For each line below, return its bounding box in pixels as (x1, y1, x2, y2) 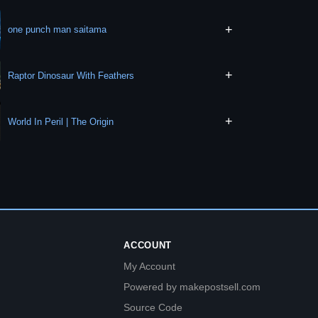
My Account (124, 261, 176, 272)
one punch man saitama (8, 24, 107, 35)
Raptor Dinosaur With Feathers (8, 70, 135, 81)
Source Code (124, 302, 183, 313)
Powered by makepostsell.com (124, 281, 261, 292)
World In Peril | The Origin (8, 116, 114, 127)
